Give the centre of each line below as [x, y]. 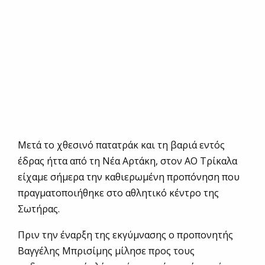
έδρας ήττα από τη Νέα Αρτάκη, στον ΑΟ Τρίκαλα [127, 161]
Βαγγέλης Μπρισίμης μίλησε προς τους [106, 251]
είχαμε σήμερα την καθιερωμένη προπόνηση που [129, 177]
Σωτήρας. [39, 209]
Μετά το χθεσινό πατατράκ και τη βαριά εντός [121, 145]
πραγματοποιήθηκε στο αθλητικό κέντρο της [118, 193]
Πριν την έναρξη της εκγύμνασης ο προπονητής [125, 235]
